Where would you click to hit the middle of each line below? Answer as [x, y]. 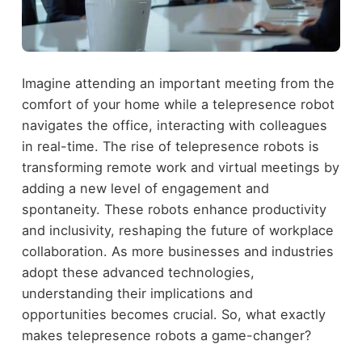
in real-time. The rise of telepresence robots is [170, 147]
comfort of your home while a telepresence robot [178, 105]
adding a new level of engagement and [145, 189]
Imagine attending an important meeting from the [178, 84]
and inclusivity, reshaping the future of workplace [177, 231]
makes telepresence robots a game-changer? [166, 336]
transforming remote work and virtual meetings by [180, 168]
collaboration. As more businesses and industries [177, 252]
